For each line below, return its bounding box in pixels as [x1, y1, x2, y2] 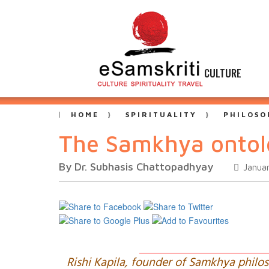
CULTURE [204, 65, 241, 80]
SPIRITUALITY [125, 110, 197, 119]
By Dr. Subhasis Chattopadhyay [59, 160, 213, 173]
